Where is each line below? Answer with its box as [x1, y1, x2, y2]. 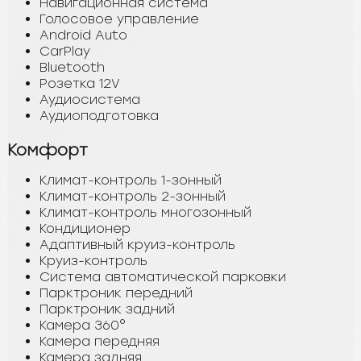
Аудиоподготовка [39, 107, 159, 123]
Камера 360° [39, 317, 126, 333]
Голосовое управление [39, 10, 199, 27]
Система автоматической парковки [39, 268, 286, 284]
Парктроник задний [39, 301, 175, 317]
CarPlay [39, 43, 90, 59]
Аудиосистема [39, 91, 140, 107]
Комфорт [7, 139, 88, 160]
